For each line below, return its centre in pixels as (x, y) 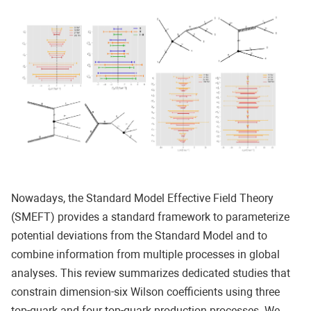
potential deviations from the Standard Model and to (139, 236)
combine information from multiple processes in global (145, 255)
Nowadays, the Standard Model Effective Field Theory (142, 199)
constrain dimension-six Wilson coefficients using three (145, 292)
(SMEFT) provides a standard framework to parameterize (150, 217)
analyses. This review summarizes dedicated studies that (151, 274)
